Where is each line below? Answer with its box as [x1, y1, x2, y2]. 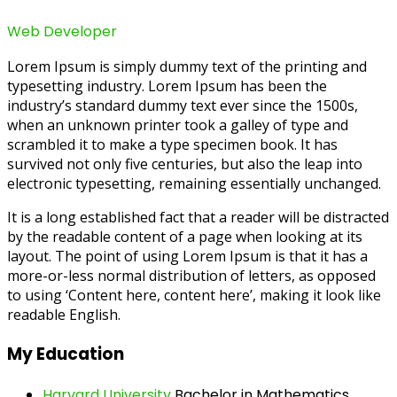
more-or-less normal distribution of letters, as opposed [7, 266, 376, 286]
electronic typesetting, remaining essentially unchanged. [7, 174, 381, 194]
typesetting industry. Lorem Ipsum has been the [7, 76, 327, 97]
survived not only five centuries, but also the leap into [7, 154, 362, 175]
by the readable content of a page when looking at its [7, 227, 362, 247]
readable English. [7, 305, 121, 325]
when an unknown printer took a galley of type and [7, 115, 348, 136]
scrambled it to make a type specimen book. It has [7, 135, 338, 155]
